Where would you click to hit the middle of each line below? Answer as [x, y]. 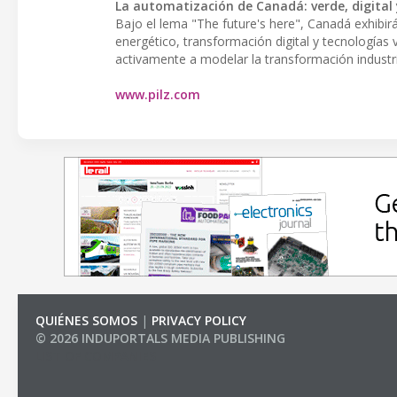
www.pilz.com [158, 94]
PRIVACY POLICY [199, 320]
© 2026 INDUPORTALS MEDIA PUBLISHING [160, 338]
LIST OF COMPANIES [96, 356]
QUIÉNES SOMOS [86, 320]
